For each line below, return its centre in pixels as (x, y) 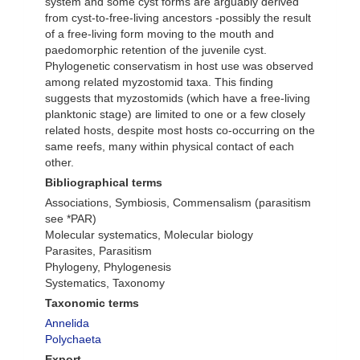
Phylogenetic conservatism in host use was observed (179, 66)
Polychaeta (73, 340)
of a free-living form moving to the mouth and (160, 34)
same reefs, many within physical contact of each (170, 147)
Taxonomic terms (92, 303)
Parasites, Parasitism (98, 251)
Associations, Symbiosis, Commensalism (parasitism (178, 203)
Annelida (67, 323)
